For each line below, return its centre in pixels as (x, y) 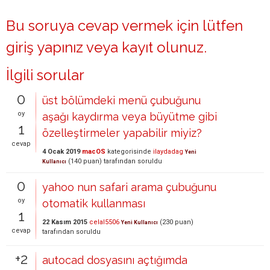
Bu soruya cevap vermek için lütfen (124, 26)
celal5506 (104, 222)
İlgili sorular (45, 75)
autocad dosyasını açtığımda (115, 260)
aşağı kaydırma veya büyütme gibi (130, 117)
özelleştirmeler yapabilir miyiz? (122, 133)
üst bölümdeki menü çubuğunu (121, 100)
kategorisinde (128, 152)
